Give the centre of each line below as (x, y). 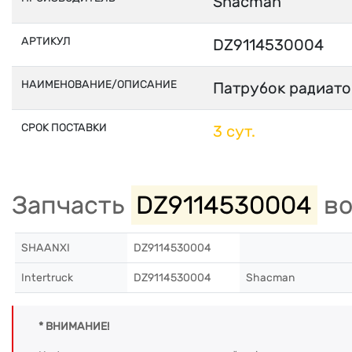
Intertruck (47, 278)
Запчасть (71, 205)
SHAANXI (46, 248)
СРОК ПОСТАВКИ (64, 128)
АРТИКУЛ (46, 41)
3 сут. (234, 131)
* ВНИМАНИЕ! (74, 326)
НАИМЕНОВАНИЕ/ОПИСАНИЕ (99, 84)
